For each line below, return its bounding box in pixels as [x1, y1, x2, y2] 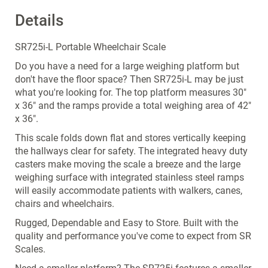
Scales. [15, 243, 45, 255]
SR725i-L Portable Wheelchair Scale [15, 41, 166, 53]
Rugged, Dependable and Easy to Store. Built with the [15, 217, 238, 229]
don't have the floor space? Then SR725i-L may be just [15, 74, 243, 85]
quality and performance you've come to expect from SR [15, 230, 251, 242]
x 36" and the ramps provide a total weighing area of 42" [15, 100, 251, 111]
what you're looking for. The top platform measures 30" [15, 87, 246, 98]
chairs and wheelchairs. [15, 198, 114, 209]
